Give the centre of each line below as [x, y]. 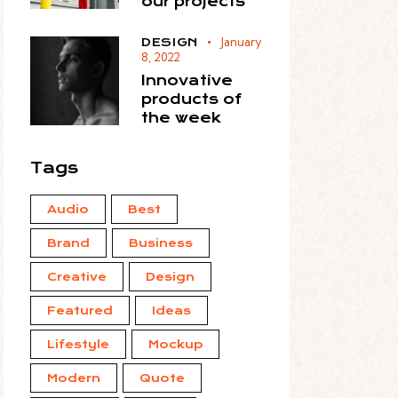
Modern [73, 378]
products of [191, 99]
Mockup [175, 344]
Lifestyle [78, 344]
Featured [80, 310]
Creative [76, 276]
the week [181, 117]
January [240, 41]
